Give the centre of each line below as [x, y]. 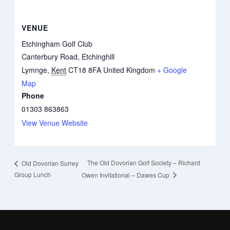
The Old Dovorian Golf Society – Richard [143, 163]
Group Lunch [32, 174]
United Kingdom [129, 70]
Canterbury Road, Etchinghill [68, 57]
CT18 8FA [85, 70]
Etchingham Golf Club [57, 44]
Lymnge [35, 70]
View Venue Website [55, 123]
